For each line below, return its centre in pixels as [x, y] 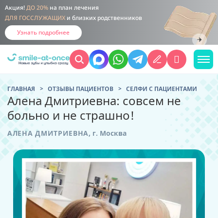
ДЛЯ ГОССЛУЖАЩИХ [35, 18]
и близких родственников [104, 18]
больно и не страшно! [71, 115]
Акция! [16, 8]
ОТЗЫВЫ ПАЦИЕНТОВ [81, 89]
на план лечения [73, 8]
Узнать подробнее [43, 32]
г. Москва [109, 133]
